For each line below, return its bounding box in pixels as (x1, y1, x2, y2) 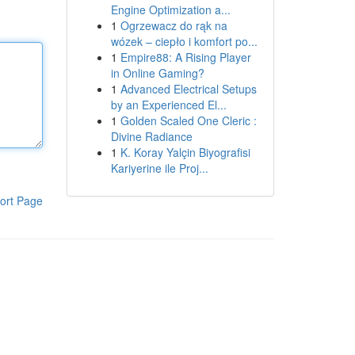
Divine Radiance (110, 128, 193, 144)
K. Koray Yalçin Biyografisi (120, 144, 250, 160)
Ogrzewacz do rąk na (120, 17, 227, 33)
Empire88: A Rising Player (120, 49, 251, 65)
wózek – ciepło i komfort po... (110, 33, 258, 49)
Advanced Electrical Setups (120, 81, 257, 97)
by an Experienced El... (110, 97, 227, 113)
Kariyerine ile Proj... (110, 160, 208, 176)
